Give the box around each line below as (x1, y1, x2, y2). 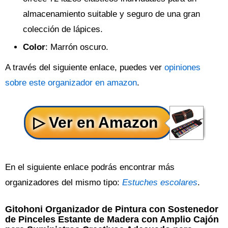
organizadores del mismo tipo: (5, 178, 122, 188)
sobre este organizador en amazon (5, 78, 137, 88)
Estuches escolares (122, 178, 197, 188)
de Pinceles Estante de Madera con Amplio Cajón (5, 214, 219, 225)
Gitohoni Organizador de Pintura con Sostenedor (5, 204, 218, 215)
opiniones (164, 63, 201, 73)
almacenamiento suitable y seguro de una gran (23, 9, 200, 19)
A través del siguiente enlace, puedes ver (5, 63, 164, 73)
